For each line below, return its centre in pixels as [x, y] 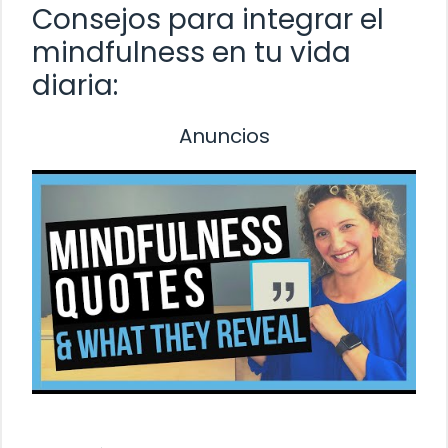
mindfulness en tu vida [191, 52]
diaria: [75, 85]
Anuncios [224, 135]
